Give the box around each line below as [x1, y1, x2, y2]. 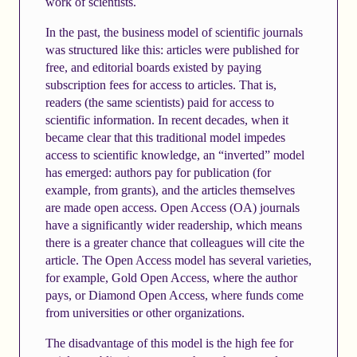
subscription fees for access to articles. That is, [45, 77, 277, 92]
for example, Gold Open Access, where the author [45, 270, 297, 284]
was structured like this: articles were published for [45, 42, 299, 57]
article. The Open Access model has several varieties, [45, 253, 312, 267]
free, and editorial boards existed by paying [45, 60, 261, 74]
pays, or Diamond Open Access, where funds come [45, 288, 304, 302]
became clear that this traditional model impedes [45, 130, 285, 144]
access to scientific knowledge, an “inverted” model [45, 147, 304, 162]
